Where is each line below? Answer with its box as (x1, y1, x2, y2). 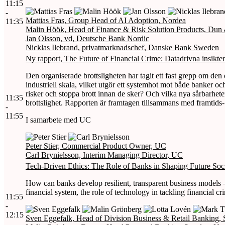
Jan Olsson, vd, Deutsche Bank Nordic (26, 34, 149, 43)
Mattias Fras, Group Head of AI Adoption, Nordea (26, 16, 186, 25)
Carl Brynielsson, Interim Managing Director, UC (26, 150, 183, 159)
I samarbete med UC (26, 115, 91, 124)
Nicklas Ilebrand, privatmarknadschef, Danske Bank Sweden (26, 43, 219, 52)
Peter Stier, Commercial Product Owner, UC (26, 141, 166, 150)
